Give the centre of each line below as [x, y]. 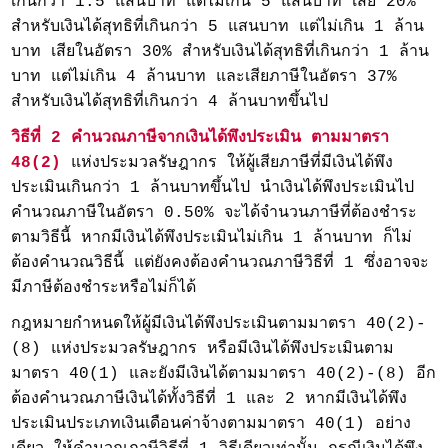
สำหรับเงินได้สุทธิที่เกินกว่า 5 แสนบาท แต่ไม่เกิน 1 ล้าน [218, 27]
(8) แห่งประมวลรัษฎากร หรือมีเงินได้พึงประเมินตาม [203, 349]
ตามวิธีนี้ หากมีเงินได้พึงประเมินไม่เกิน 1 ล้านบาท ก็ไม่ [212, 238]
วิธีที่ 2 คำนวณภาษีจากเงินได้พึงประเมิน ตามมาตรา [200, 138]
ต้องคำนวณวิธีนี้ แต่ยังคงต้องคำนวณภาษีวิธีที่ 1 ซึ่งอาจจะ [220, 263]
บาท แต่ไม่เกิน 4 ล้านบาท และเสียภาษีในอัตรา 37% [204, 77]
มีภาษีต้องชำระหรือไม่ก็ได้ [104, 288]
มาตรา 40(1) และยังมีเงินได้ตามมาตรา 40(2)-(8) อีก [224, 374]
